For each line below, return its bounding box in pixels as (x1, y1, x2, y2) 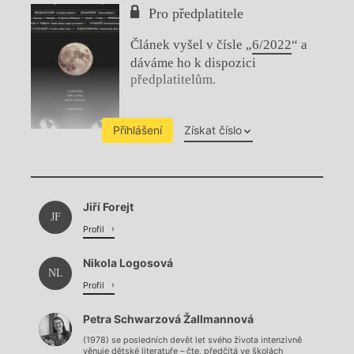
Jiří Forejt (83, 200, 134, 214)
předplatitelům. (130, 72, 216, 88)
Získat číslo (183, 123, 242, 137)
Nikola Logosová (83, 256, 173, 270)
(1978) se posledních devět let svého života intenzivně (83, 334, 302, 345)
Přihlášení (112, 123, 162, 137)
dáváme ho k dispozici (130, 55, 256, 71)
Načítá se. (150, 205, 203, 219)
